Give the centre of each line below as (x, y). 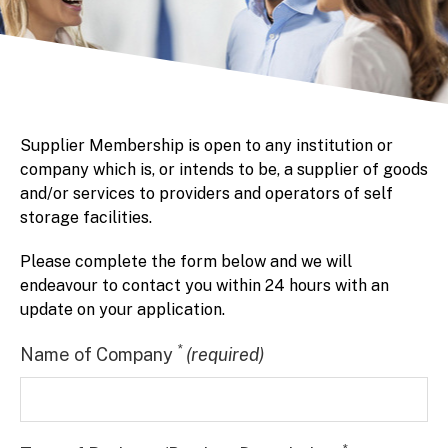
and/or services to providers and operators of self (206, 193)
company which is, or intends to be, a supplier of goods (224, 169)
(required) (225, 354)
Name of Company (98, 354)
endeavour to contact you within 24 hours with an (204, 285)
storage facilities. (86, 217)
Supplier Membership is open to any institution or (206, 145)
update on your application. (122, 309)
